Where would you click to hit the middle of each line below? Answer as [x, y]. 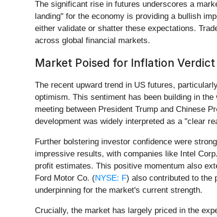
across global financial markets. [93, 41]
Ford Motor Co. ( [65, 178]
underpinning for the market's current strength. [119, 190]
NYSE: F [111, 178]
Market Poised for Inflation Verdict [125, 63]
